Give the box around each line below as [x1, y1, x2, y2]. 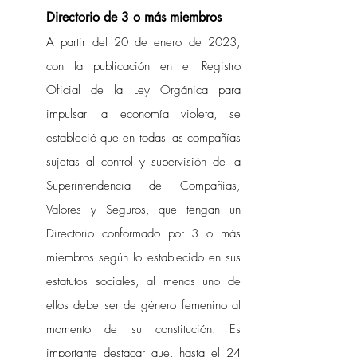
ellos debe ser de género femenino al [46, 297, 241, 313]
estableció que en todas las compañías [46, 130, 241, 146]
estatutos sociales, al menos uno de [46, 273, 241, 289]
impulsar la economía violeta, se [46, 106, 241, 122]
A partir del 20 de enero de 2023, [46, 34, 241, 50]
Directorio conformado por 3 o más [46, 226, 241, 241]
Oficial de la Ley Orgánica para [46, 82, 241, 98]
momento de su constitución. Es [46, 321, 241, 337]
